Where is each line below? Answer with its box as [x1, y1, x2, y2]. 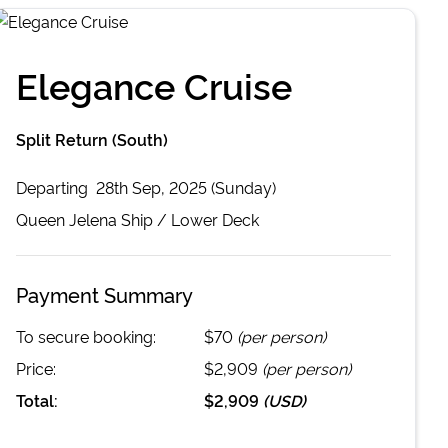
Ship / [117, 208, 171, 230]
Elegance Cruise [16, 59, 292, 109]
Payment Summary [16, 280, 193, 308]
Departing [16, 176, 92, 198]
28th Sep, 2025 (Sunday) [96, 176, 276, 198]
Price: [16, 357, 56, 379]
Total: [16, 389, 58, 411]
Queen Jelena [16, 208, 117, 230]
